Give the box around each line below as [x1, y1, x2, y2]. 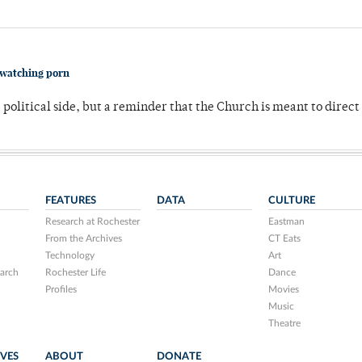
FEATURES [45, 195, 97, 207]
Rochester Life [45, 267, 107, 278]
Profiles [45, 284, 78, 295]
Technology [45, 250, 95, 261]
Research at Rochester [45, 217, 141, 227]
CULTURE [267, 195, 315, 207]
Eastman [267, 217, 305, 227]
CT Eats [267, 234, 301, 244]
